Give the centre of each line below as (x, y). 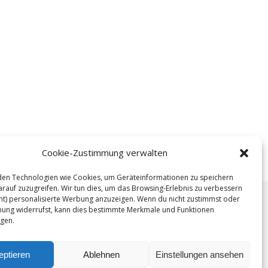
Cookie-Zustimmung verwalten (104, 153)
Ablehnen (102, 254)
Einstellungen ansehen (199, 254)
